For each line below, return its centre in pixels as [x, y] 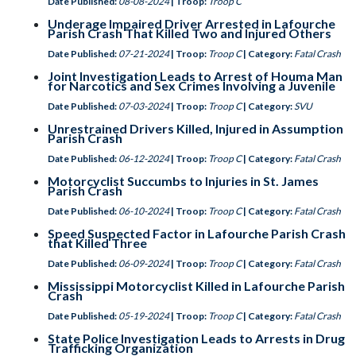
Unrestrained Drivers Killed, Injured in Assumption [195, 128]
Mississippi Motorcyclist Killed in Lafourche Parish [196, 286]
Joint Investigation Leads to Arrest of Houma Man [195, 76]
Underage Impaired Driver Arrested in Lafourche [192, 23]
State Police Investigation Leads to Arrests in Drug [196, 338]
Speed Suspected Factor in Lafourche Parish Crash [197, 233]
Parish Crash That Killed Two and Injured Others [190, 33]
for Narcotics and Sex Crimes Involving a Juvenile [192, 85]
